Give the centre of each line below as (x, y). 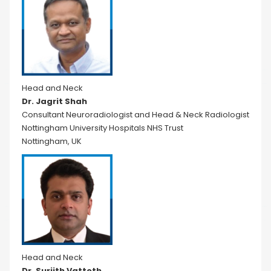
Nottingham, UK (52, 141)
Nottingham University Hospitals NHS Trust (103, 128)
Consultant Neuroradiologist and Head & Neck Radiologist (135, 115)
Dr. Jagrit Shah (54, 101)
